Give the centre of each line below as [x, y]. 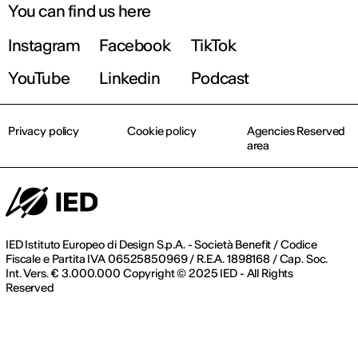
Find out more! [179, 55]
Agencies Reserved [296, 131]
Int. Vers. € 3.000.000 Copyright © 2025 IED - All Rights [150, 274]
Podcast [220, 78]
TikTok [213, 46]
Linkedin [130, 78]
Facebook [135, 46]
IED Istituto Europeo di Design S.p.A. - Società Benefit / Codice [162, 245]
